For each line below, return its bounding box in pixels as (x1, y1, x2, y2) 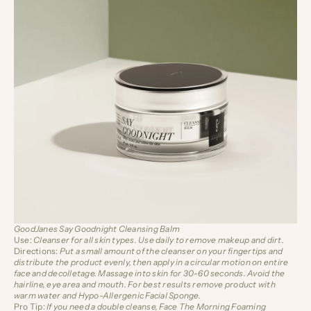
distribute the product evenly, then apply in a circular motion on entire (14, 257, 289, 268)
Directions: (14, 246, 58, 257)
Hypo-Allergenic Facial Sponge (78, 290, 199, 301)
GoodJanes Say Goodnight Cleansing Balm (14, 224, 180, 235)
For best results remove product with (128, 279, 276, 290)
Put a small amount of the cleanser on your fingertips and (59, 246, 283, 257)
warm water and (14, 290, 78, 301)
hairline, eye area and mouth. (14, 279, 126, 290)
